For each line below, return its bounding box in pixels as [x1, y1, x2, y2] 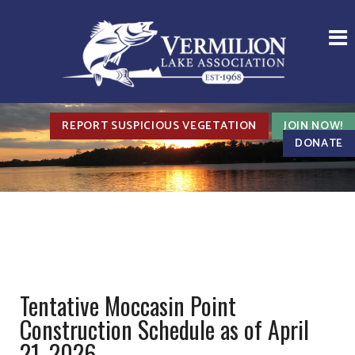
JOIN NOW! [284, 116, 343, 136]
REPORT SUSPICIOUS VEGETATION [62, 116, 257, 136]
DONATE [295, 134, 343, 153]
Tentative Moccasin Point [20, 288, 236, 323]
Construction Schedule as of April [20, 311, 309, 347]
